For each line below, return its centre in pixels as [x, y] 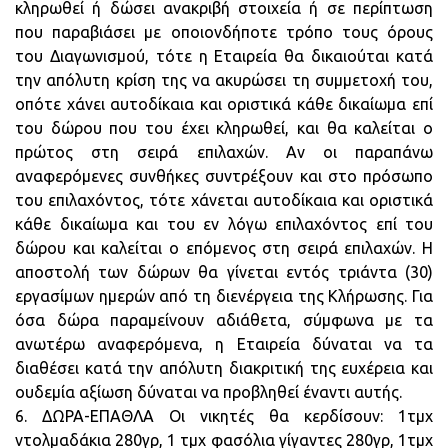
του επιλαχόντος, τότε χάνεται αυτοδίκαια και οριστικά [224, 200]
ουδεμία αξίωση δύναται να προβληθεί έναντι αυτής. [208, 392]
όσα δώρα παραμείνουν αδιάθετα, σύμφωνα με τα [224, 320]
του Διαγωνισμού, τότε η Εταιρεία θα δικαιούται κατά [224, 56]
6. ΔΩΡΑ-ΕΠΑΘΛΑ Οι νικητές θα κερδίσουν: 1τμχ [224, 416]
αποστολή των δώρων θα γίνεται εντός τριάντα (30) [224, 272]
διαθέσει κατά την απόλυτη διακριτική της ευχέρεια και [224, 368]
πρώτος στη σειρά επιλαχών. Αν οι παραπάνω [224, 152]
